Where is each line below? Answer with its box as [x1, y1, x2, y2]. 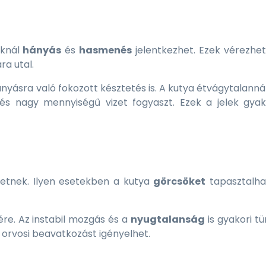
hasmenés [79, 43, 132, 57]
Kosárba [55, 11, 88, 23]
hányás [23, 43, 62, 57]
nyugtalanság [131, 213, 205, 226]
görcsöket [153, 175, 206, 188]
